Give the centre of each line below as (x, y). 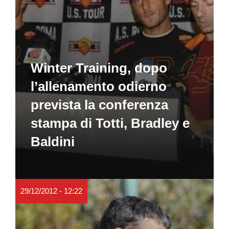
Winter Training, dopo (99, 68)
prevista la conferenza (99, 105)
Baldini (53, 141)
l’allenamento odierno (99, 86)
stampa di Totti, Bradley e (110, 123)
